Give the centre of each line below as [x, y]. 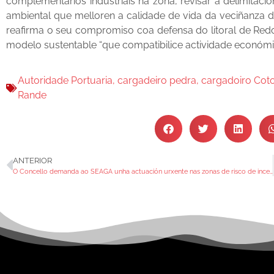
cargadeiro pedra [157, 81]
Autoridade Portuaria [65, 81]
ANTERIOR [32, 161]
